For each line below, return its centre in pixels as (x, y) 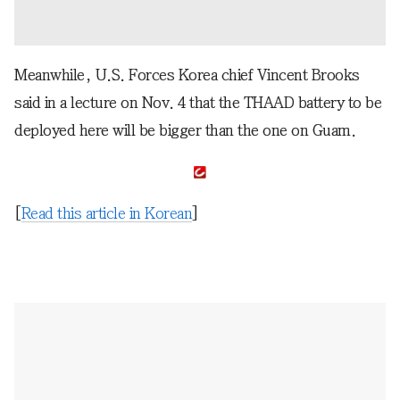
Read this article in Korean (106, 214)
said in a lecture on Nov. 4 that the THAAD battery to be (198, 103)
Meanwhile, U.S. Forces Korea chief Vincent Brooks (187, 75)
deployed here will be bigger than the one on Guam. (185, 131)
